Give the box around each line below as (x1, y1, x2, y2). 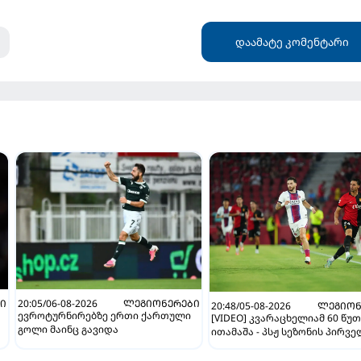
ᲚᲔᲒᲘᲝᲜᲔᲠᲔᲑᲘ (123, 297, 201, 311)
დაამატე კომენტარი (234, 35, 349, 50)
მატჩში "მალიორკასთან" (211, 338, 338, 352)
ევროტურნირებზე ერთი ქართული (18, 309, 192, 323)
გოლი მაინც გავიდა (18, 322, 119, 337)
